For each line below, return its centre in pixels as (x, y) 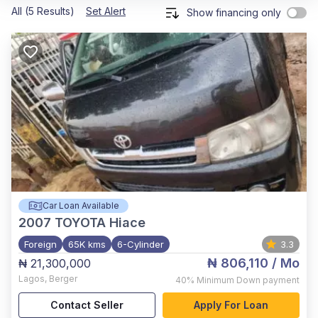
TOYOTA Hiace (100, 223)
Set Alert (106, 11)
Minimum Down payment (248, 280)
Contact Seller (87, 305)
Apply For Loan (231, 305)
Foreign (40, 244)
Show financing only (234, 12)
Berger (63, 279)
